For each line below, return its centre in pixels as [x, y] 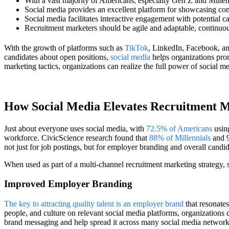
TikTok [136, 48]
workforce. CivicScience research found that [76, 138]
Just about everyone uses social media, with [74, 128]
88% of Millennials [179, 138]
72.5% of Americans [178, 128]
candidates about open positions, [57, 57]
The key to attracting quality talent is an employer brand [95, 204]
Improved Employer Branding [68, 184]
